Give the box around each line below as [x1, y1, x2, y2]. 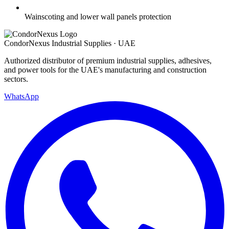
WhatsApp [4, 92, 39, 101]
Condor [4, 39, 29, 48]
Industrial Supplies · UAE [52, 39, 135, 48]
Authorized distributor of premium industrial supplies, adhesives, [4, 56, 212, 65]
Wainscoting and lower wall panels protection [25, 12, 171, 21]
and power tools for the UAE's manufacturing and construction [4, 65, 207, 75]
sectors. [4, 75, 28, 84]
